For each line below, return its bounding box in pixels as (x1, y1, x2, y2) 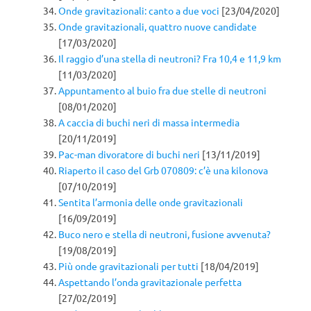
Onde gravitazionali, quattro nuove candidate (58, 19, 257, 33)
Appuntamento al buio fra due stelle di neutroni (58, 83, 267, 96)
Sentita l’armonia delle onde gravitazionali (58, 195, 243, 208)
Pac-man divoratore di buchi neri (58, 147, 200, 160)
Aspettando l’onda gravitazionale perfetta (58, 275, 242, 288)
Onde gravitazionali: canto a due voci (58, 3, 219, 17)
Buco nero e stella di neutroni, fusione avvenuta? (58, 227, 271, 240)
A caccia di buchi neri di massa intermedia (58, 115, 239, 128)
